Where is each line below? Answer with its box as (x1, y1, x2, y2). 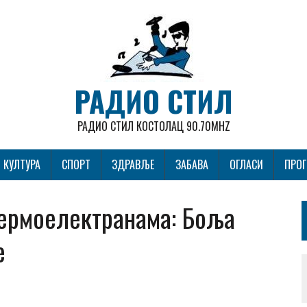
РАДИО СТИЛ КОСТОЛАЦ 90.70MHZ (77, 118, 230, 134)
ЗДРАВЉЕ (112, 156, 154, 173)
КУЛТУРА (3, 156, 40, 173)
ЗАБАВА (175, 156, 208, 173)
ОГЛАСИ (230, 156, 263, 173)
